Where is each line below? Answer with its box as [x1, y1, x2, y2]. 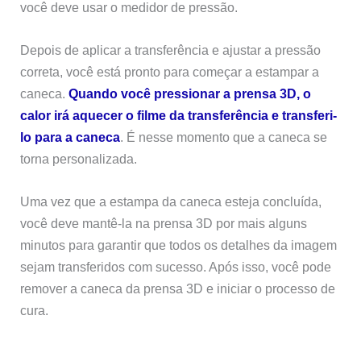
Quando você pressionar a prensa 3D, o [68, 86, 312, 102]
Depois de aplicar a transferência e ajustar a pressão [20, 43, 322, 58]
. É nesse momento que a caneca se [120, 130, 328, 145]
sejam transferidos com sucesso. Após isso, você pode [20, 259, 332, 275]
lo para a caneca [20, 130, 121, 145]
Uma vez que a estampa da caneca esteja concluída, [20, 194, 322, 210]
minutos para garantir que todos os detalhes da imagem [20, 238, 338, 253]
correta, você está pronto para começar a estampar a [20, 64, 320, 80]
